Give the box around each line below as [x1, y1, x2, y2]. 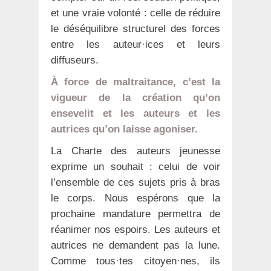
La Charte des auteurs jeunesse [51, 145, 220, 157]
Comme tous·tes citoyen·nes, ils [51, 255, 220, 267]
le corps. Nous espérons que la [51, 192, 220, 204]
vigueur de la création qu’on [51, 92, 220, 104]
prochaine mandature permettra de [51, 208, 220, 220]
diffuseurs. [51, 54, 99, 67]
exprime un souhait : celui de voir [51, 161, 220, 173]
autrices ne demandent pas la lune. [51, 240, 220, 252]
